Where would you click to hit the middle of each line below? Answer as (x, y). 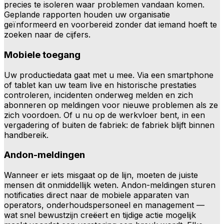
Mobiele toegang (42, 54)
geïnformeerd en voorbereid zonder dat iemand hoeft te (110, 25)
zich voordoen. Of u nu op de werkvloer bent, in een (104, 115)
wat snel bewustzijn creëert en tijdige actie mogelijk (100, 215)
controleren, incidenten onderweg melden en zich (98, 95)
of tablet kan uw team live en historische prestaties (100, 85)
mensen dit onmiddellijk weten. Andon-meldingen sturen (110, 185)
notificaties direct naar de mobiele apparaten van (96, 195)
